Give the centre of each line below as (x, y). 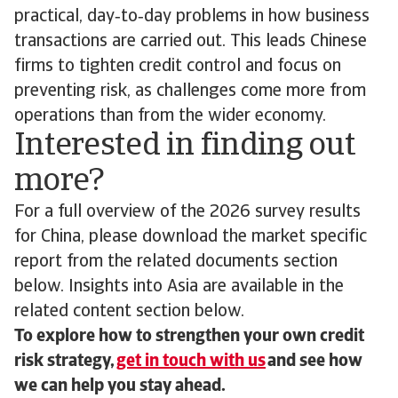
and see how (314, 361)
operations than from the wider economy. (172, 116)
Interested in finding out (185, 146)
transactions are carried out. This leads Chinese (191, 41)
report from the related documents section (176, 262)
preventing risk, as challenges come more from (190, 91)
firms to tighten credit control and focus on (178, 66)
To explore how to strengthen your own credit (189, 336)
